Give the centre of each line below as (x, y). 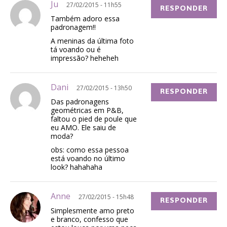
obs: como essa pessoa (90, 150)
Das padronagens (80, 102)
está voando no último (88, 159)
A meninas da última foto (92, 41)
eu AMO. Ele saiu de (83, 128)
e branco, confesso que (89, 219)
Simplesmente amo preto (92, 211)
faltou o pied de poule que (94, 119)
